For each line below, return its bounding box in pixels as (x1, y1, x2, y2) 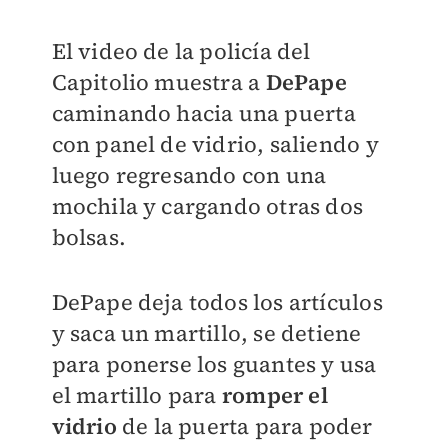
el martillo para (51, 379, 222, 410)
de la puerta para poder (116, 410, 373, 441)
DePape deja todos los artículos (51, 286, 383, 317)
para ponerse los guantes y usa (51, 348, 377, 379)
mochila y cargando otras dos (51, 190, 364, 221)
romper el (221, 379, 328, 410)
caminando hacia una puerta (51, 97, 356, 128)
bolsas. (51, 221, 132, 252)
